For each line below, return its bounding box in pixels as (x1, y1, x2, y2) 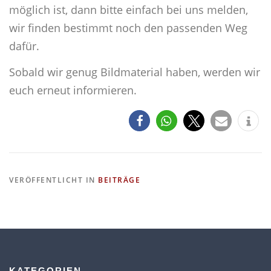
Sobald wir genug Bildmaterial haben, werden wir (9, 64, 260, 79)
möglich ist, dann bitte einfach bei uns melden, (9, 2, 248, 17)
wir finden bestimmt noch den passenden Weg (9, 20, 247, 35)
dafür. (9, 38, 39, 53)
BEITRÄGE (98, 175, 140, 186)
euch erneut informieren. (9, 82, 137, 97)
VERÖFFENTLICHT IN (9, 175, 98, 186)
